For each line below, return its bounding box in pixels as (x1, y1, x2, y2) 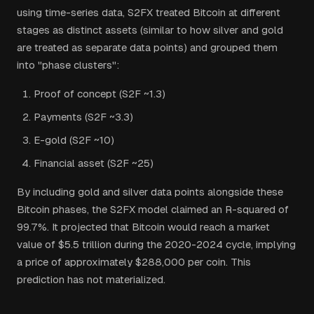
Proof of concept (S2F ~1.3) (34, 88, 165, 100)
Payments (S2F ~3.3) (34, 111, 133, 123)
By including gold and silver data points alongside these (17, 186, 283, 198)
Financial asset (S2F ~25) (34, 157, 153, 169)
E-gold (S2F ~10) (34, 134, 114, 146)
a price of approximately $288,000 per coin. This (17, 256, 251, 268)
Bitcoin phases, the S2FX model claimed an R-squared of (17, 203, 289, 215)
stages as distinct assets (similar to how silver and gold (17, 24, 283, 36)
